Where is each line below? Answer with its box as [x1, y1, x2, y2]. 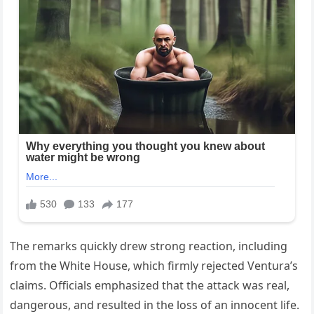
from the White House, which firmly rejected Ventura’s [10, 257, 299, 273]
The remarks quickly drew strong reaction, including [10, 238, 288, 254]
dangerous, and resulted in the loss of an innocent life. [10, 296, 300, 313]
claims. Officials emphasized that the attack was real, [10, 277, 290, 293]
